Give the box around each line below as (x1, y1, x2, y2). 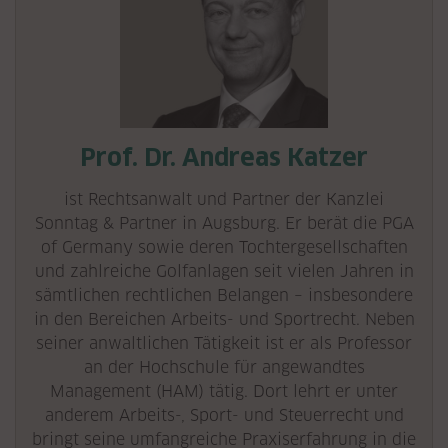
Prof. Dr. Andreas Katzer (80, 143, 368, 172)
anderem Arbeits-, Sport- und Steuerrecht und (44, 406, 404, 425)
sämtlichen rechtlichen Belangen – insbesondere (35, 286, 413, 305)
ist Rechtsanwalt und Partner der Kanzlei (64, 190, 384, 209)
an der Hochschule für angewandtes (83, 358, 365, 377)
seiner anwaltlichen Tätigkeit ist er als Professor (36, 334, 412, 353)
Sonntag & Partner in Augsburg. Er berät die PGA (34, 214, 414, 233)
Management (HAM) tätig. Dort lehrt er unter (50, 382, 398, 401)
